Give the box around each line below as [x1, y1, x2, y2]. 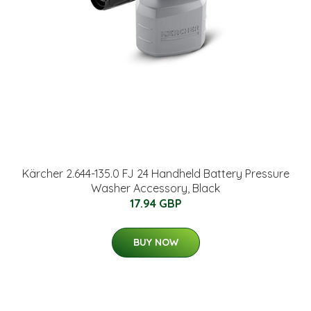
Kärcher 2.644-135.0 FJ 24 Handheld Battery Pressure [22, 167, 289, 180]
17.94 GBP [129, 196, 182, 210]
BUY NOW [133, 236, 178, 249]
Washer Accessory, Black [91, 181, 220, 195]
